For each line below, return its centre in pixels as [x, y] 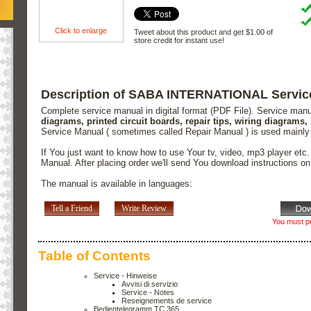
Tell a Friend [72, 209]
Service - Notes [148, 293]
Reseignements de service [167, 301]
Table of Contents [94, 256]
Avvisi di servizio [150, 284]
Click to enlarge [81, 30]
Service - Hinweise [125, 276]
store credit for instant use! [179, 40]
